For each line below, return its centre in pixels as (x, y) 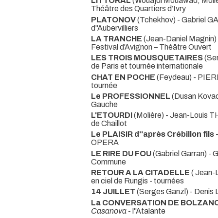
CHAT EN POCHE (124, 77)
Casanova (109, 211)
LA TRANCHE (117, 38)
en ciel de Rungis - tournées (137, 181)
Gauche (104, 104)
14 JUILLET (114, 192)
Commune (109, 162)
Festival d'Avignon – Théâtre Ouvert (151, 47)
